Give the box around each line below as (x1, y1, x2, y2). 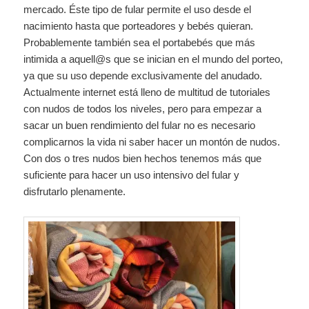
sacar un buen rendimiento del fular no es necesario (23, 119, 256, 131)
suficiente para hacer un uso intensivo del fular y (23, 168, 240, 181)
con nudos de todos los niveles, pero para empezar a (23, 102, 262, 114)
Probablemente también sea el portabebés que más (23, 36, 256, 48)
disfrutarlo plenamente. (23, 185, 126, 197)
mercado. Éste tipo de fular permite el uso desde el (23, 3, 252, 15)
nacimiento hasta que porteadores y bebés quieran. (23, 19, 254, 32)
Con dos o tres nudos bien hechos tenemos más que (23, 152, 262, 164)
